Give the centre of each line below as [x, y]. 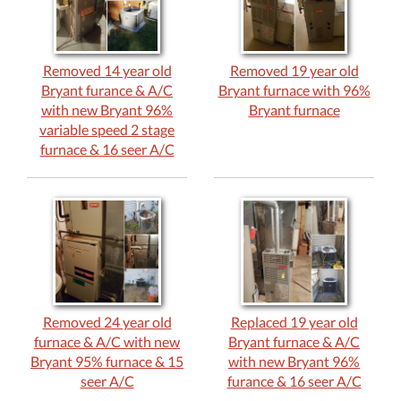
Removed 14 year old [107, 70]
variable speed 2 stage [107, 129]
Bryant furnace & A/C [294, 341]
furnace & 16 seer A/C [107, 149]
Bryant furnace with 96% [294, 90]
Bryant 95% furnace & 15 [107, 361]
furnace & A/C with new [107, 341]
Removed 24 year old [107, 321]
